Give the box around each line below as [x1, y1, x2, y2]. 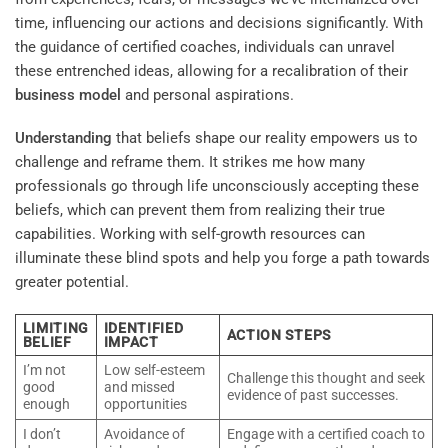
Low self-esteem [103, 361, 205, 378]
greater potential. [15, 273, 129, 292]
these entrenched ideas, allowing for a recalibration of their [15, 61, 408, 80]
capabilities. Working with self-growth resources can [15, 225, 365, 244]
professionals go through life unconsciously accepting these [15, 177, 419, 196]
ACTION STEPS [226, 326, 331, 343]
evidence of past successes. [226, 386, 399, 403]
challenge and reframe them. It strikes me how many [15, 153, 365, 172]
